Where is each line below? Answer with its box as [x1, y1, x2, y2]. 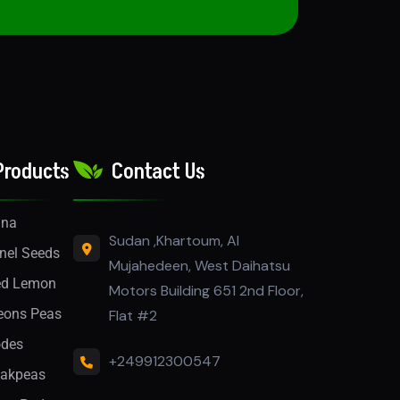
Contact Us [112, 156, 206, 187]
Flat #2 [109, 305, 158, 325]
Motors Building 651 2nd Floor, [109, 280, 304, 300]
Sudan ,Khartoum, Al [109, 230, 240, 250]
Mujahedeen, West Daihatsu [109, 255, 291, 275]
